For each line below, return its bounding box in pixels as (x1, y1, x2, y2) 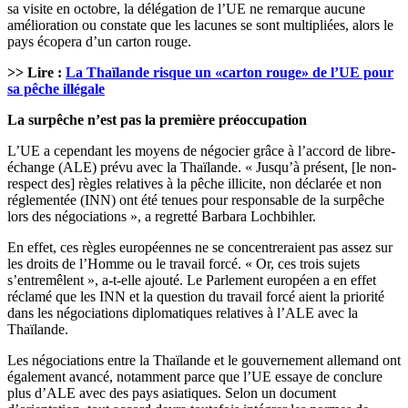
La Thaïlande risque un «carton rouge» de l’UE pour (66, 64, 393, 80)
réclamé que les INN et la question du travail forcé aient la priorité (7, 288, 384, 304)
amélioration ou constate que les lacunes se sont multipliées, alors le (7, 16, 393, 33)
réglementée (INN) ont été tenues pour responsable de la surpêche (7, 191, 384, 208)
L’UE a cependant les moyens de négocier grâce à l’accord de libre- (7, 142, 395, 158)
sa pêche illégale (7, 80, 105, 97)
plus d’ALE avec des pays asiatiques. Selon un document (7, 384, 336, 401)
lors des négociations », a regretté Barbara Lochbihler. (7, 208, 316, 224)
